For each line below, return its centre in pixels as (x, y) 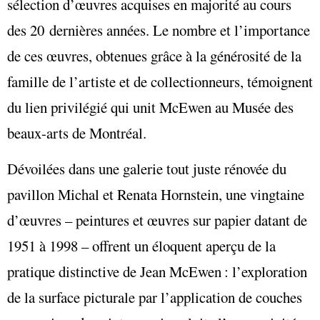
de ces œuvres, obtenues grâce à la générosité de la (154, 55)
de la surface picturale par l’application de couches (155, 297)
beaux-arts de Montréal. (77, 132)
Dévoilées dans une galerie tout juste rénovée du (147, 169)
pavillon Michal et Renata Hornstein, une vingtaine (156, 195)
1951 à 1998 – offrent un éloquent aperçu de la (141, 246)
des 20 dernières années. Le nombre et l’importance (159, 30)
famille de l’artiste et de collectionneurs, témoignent (160, 81)
